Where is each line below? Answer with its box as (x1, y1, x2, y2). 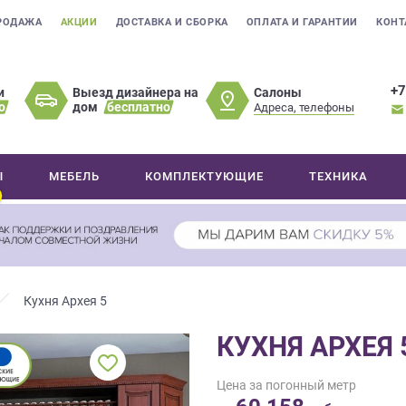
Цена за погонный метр (217, 378, 356, 393)
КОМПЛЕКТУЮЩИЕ (145, 169, 265, 183)
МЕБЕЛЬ (49, 169, 101, 183)
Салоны (254, 84, 303, 100)
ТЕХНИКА (309, 169, 369, 183)
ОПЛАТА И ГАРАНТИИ (246, 16, 359, 28)
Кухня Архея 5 (24, 294, 107, 309)
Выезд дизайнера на (72, 85, 199, 100)
